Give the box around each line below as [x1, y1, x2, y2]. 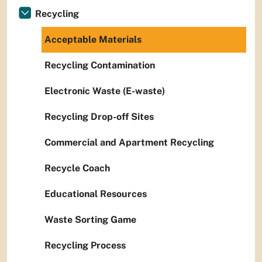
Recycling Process [44, 239, 126, 251]
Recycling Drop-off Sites [44, 111, 154, 122]
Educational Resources [44, 188, 147, 199]
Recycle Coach [44, 162, 110, 174]
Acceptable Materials [44, 33, 142, 45]
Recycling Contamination [44, 59, 155, 71]
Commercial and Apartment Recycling [44, 136, 214, 148]
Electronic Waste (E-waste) [44, 85, 165, 96]
